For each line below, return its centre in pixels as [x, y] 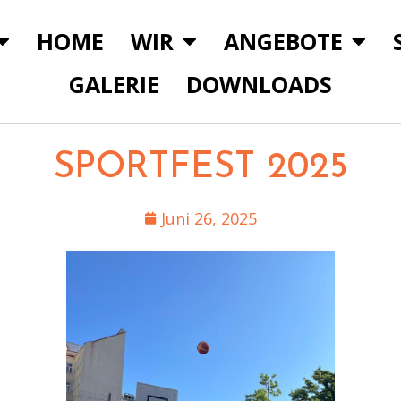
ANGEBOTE [284, 41]
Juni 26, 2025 [209, 218]
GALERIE [114, 84]
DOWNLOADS [259, 84]
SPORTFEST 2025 [200, 168]
